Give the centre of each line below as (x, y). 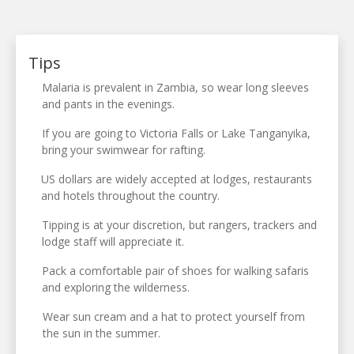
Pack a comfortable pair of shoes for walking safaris (176, 270)
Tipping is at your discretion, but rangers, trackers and (180, 224)
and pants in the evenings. (109, 104)
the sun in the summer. (101, 333)
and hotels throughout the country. (131, 195)
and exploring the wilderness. (116, 287)
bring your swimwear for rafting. (123, 149)
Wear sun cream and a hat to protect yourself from (173, 316)
